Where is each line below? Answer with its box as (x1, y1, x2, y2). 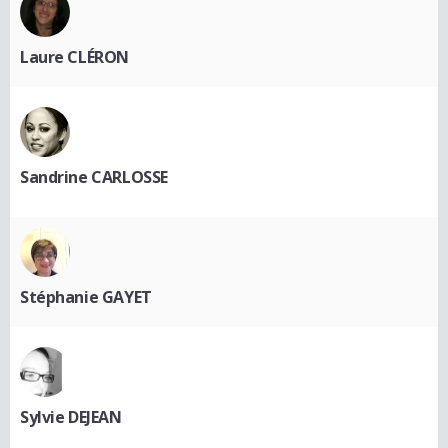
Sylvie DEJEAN (20, 406, 122, 428)
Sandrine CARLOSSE (20, 166, 168, 188)
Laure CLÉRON (20, 46, 129, 68)
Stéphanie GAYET (20, 286, 152, 308)
